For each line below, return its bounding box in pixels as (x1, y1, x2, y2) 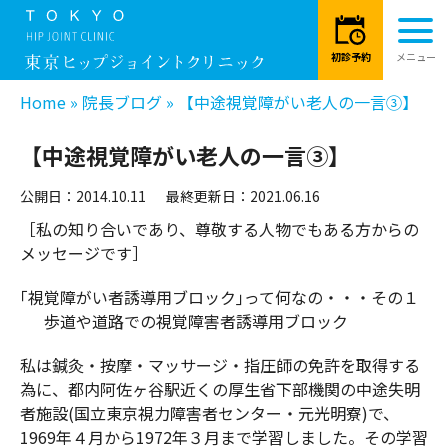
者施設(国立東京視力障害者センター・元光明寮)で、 (20, 401, 399, 426)
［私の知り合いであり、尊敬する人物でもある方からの (20, 217, 419, 242)
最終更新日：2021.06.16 (166, 186, 320, 207)
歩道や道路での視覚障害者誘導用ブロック (20, 309, 348, 334)
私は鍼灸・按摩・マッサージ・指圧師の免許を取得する (20, 353, 420, 378)
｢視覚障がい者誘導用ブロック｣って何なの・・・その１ (20, 285, 419, 310)
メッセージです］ (20, 241, 148, 266)
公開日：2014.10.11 (20, 186, 146, 207)
